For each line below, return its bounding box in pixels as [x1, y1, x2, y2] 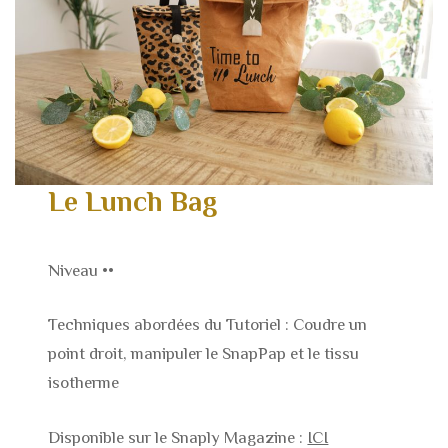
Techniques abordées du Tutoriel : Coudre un [48, 315, 368, 335]
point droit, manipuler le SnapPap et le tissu [48, 344, 360, 364]
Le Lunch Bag [48, 186, 218, 218]
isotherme [48, 373, 120, 393]
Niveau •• [48, 260, 115, 280]
